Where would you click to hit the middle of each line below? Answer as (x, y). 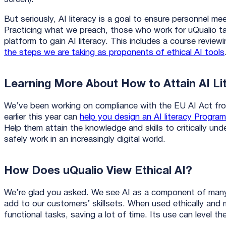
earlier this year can (42, 117)
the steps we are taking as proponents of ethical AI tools (114, 52)
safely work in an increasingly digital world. (86, 139)
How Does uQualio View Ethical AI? (100, 171)
